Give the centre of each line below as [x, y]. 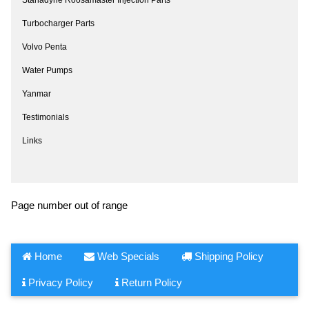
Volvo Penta [44, 47]
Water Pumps [47, 70]
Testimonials [46, 117]
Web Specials [127, 256]
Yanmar [37, 93]
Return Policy [150, 282]
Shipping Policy [228, 256]
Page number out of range [69, 205]
